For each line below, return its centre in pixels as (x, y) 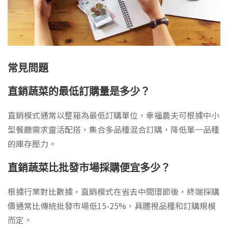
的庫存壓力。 (32, 143)
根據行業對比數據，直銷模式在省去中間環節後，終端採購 (113, 191)
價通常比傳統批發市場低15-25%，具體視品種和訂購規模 (112, 205)
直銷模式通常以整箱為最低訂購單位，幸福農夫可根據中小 (113, 115)
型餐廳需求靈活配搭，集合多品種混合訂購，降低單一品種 (113, 129)
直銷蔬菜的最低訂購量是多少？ (79, 91)
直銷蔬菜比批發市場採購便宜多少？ (89, 168)
